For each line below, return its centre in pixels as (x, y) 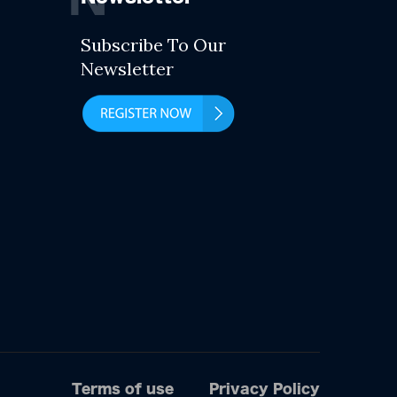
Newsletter (127, 69)
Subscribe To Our (153, 45)
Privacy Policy (265, 389)
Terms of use (123, 389)
